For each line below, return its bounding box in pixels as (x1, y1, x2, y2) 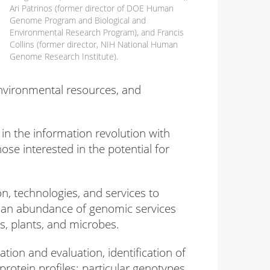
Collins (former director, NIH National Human (10, 38, 178, 50)
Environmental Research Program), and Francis (10, 26, 184, 38)
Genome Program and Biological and (10, 14, 146, 26)
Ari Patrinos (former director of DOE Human (10, 2, 174, 14)
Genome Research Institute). (10, 50, 118, 62)
